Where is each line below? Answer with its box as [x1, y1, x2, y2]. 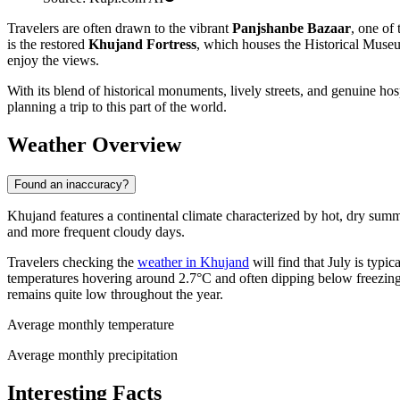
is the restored [7, 37, 88, 53]
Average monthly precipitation [7, 347, 178, 363]
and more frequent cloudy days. [7, 224, 185, 240]
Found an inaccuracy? [14, 178, 129, 192]
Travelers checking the [7, 254, 137, 271]
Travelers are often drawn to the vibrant [7, 21, 232, 37]
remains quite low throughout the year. [7, 287, 223, 303]
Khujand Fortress [88, 37, 196, 53]
